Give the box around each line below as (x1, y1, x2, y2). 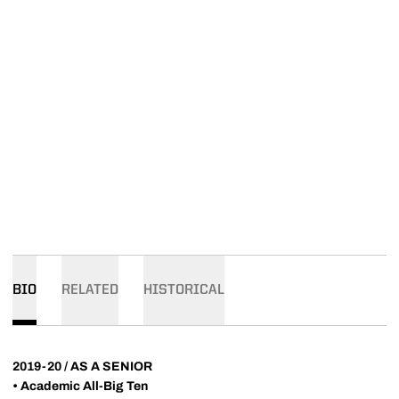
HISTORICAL (143, 283, 224, 297)
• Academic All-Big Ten (12, 379, 148, 393)
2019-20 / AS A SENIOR (12, 360, 152, 373)
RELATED (61, 283, 118, 297)
